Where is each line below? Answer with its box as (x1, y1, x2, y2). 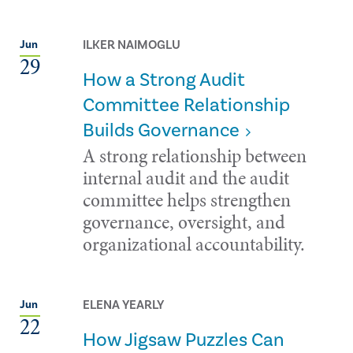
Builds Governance (83, 117, 240, 143)
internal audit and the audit (83, 163, 289, 191)
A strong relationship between (83, 141, 307, 169)
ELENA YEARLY (83, 296, 164, 313)
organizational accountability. (83, 229, 305, 258)
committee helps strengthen (83, 185, 291, 214)
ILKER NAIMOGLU (83, 36, 180, 53)
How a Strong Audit (83, 67, 245, 92)
